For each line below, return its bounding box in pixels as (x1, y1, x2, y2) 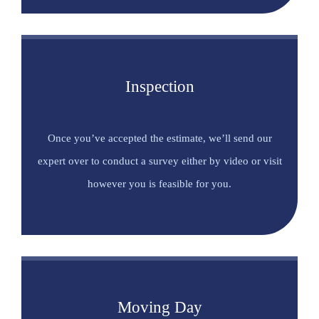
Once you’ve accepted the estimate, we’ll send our (47, 132, 272, 144)
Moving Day (117, 298, 202, 317)
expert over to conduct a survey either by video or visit (37, 155, 282, 167)
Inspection (125, 77, 194, 95)
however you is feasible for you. (88, 177, 231, 189)
